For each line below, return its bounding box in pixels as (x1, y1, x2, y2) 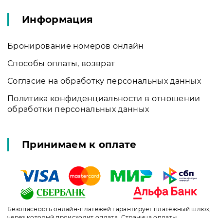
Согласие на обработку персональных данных (7, 76, 201, 86)
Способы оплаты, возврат (7, 58, 115, 68)
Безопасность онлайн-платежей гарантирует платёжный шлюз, (7, 205, 211, 213)
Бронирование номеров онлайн (7, 41, 144, 51)
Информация (22, 13, 93, 25)
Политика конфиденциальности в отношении (7, 93, 200, 103)
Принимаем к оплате (22, 138, 137, 150)
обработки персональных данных (7, 104, 149, 114)
